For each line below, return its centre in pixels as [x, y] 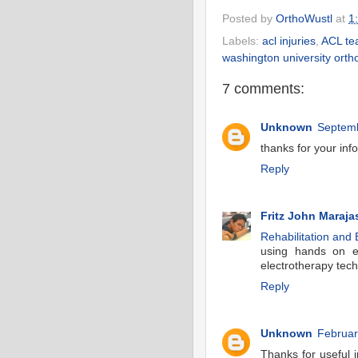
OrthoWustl [304, 18]
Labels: [242, 41]
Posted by [249, 18]
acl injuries [289, 41]
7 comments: [263, 88]
